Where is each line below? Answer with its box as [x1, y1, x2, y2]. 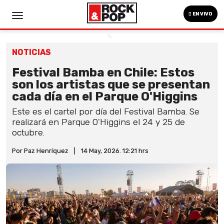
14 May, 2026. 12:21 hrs [81, 147, 148, 154]
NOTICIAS [12, 47, 51, 57]
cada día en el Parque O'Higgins [12, 89, 197, 103]
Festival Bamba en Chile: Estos [12, 65, 194, 79]
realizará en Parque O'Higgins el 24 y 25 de [12, 117, 185, 127]
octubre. [12, 127, 44, 137]
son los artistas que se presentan [12, 77, 210, 91]
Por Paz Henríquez [12, 147, 68, 154]
